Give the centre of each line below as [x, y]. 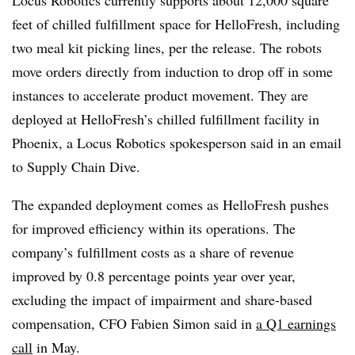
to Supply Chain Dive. [76, 166]
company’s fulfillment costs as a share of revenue [153, 252]
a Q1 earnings [296, 323]
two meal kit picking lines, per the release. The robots [167, 47]
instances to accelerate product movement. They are [160, 95]
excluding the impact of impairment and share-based [162, 299]
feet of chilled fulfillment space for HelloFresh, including [176, 23]
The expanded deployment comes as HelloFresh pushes [170, 204]
